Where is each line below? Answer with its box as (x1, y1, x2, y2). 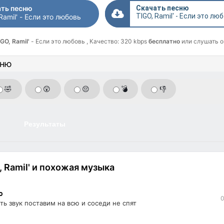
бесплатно (148, 37, 180, 45)
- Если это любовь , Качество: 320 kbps (31, 37, 148, 45)
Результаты (24, 120, 65, 128)
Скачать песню (136, 4, 189, 12)
